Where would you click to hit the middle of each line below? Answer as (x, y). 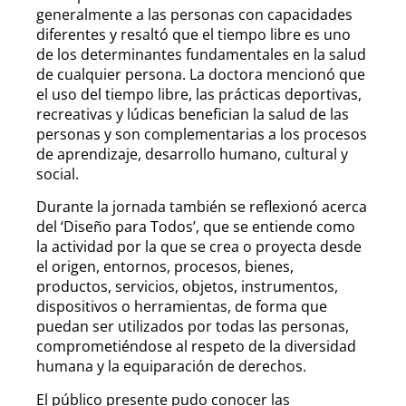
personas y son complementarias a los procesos (202, 134)
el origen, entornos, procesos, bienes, (165, 267)
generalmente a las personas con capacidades (194, 14)
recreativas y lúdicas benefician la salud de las (193, 114)
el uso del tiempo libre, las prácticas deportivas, (199, 94)
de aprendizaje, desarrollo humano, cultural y (192, 154)
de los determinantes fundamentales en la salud (201, 54)
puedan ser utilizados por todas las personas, (193, 327)
